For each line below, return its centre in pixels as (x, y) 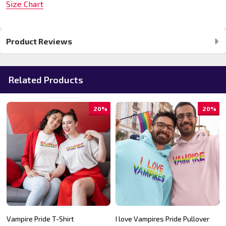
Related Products (46, 80)
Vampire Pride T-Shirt (40, 219)
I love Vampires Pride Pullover (162, 219)
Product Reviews (39, 41)
